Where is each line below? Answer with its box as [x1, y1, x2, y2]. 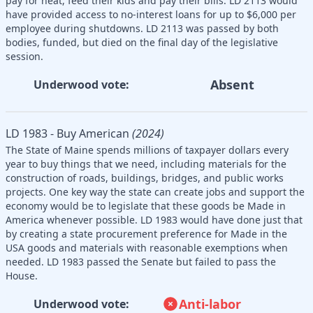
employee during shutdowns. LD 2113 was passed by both [6, 21, 279, 35]
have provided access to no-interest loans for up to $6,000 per [6, 7, 296, 21]
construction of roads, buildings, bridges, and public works [6, 170, 284, 184]
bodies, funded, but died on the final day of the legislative [6, 35, 278, 49]
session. [6, 49, 43, 63]
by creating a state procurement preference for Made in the [6, 226, 287, 240]
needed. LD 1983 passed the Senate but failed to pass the [6, 254, 276, 268]
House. [6, 268, 38, 282]
